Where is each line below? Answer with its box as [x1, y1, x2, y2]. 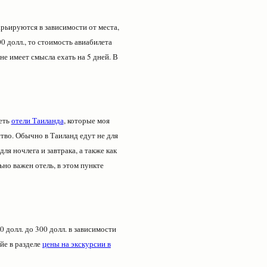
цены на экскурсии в [42, 238, 111, 249]
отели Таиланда [11, 115, 64, 126]
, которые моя [63, 115, 110, 126]
